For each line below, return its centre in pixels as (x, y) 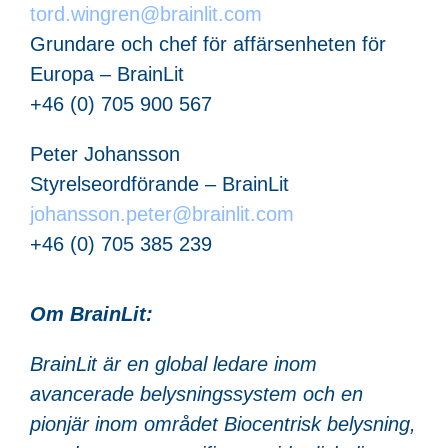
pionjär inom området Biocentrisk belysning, (223, 423)
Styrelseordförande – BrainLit (159, 183)
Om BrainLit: (91, 313)
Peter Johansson (105, 153)
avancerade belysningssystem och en (196, 393)
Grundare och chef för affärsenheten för (208, 43)
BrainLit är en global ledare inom (173, 363)
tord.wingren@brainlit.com (146, 13)
